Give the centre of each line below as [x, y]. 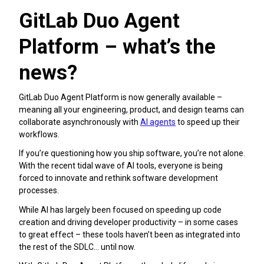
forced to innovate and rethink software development [118, 178]
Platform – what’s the [117, 46]
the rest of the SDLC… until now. [77, 247]
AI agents [158, 122]
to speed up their [208, 122]
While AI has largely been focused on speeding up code [120, 209]
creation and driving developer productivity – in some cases [128, 222]
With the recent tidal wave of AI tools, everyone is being [121, 166]
